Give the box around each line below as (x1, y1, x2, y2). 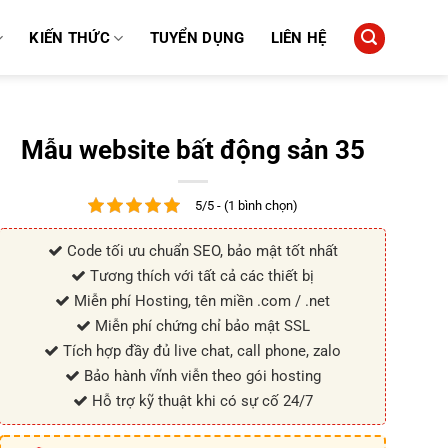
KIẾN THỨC (29, 29, 111, 47)
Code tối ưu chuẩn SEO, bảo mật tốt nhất (62, 242, 338, 261)
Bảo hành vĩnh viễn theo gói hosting (79, 367, 321, 386)
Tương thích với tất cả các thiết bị (86, 267, 315, 286)
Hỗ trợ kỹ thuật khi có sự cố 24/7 (87, 392, 313, 411)
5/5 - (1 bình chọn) (194, 198, 298, 214)
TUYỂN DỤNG (149, 29, 245, 47)
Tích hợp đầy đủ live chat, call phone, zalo (59, 342, 342, 361)
